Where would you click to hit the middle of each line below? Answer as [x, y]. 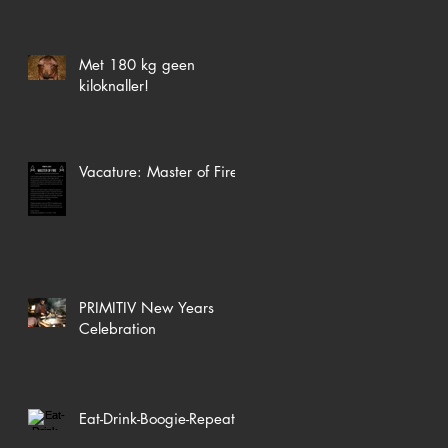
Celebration [117, 328]
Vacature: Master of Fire [158, 171]
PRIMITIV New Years [146, 307]
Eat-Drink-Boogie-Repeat [157, 418]
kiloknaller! [114, 85]
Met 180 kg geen [137, 64]
